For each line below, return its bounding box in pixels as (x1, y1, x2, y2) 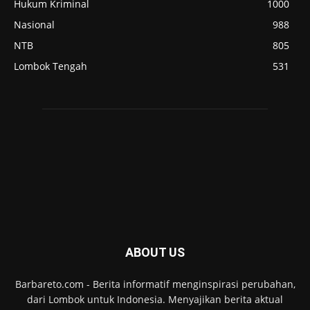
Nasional (14, 17, 55, 31)
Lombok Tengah (14, 59, 87, 73)
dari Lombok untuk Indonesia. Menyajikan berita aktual (27, 292, 283, 306)
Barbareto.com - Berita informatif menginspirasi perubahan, (15, 277, 295, 291)
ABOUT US (125, 244, 185, 259)
